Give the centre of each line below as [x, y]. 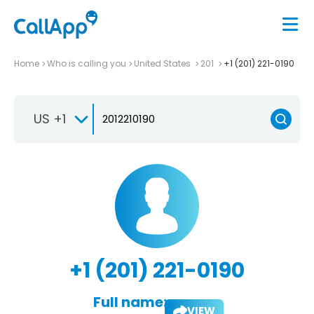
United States [163, 63]
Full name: [130, 302]
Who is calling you [87, 63]
